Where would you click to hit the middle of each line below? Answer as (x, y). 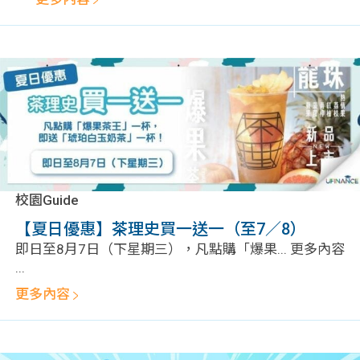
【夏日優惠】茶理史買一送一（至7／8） (161, 229)
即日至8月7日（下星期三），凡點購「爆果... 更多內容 (180, 250)
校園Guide (47, 200)
